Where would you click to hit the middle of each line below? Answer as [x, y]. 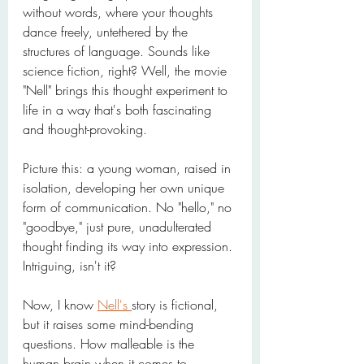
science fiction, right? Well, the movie [127, 71]
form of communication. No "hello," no [129, 207]
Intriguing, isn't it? [69, 266]
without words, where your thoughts [120, 12]
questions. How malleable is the [110, 344]
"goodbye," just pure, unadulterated [119, 227]
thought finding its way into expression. [130, 246]
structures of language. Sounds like [118, 51]
